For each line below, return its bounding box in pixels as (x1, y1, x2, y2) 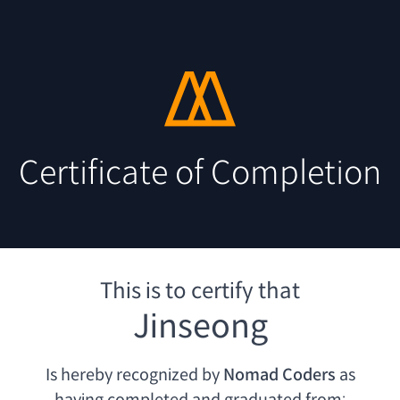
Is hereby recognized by (45, 365, 220, 386)
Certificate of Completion (19, 153, 381, 194)
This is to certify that (100, 278, 300, 305)
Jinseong (132, 306, 268, 347)
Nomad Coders (222, 365, 336, 386)
